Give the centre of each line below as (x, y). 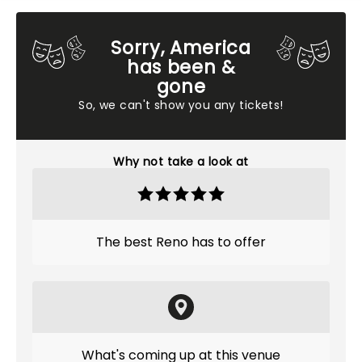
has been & (181, 67)
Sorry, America (181, 48)
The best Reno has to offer (181, 242)
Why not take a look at (181, 162)
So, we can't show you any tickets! (181, 105)
